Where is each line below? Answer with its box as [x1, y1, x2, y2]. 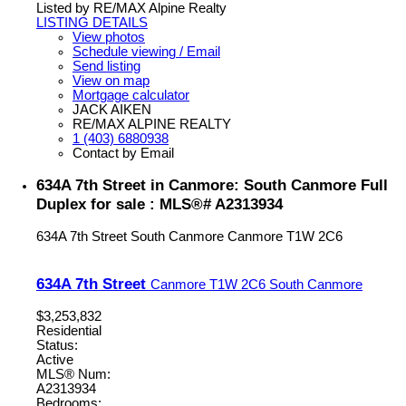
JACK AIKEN [72, 102, 151, 118]
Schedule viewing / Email [72, 44, 220, 60]
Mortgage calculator [72, 88, 189, 103]
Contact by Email [72, 146, 174, 161]
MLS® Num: [36, 366, 111, 382]
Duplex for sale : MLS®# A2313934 [36, 195, 283, 214]
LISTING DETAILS [36, 15, 148, 31]
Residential [36, 323, 101, 338]
